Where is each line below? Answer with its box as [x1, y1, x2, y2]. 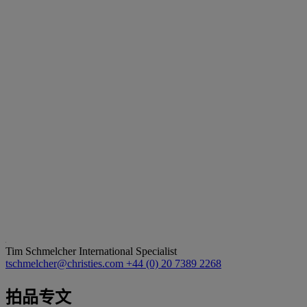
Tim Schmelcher [5, 245, 79, 257]
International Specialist [79, 245, 177, 257]
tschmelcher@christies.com [5, 257, 126, 269]
